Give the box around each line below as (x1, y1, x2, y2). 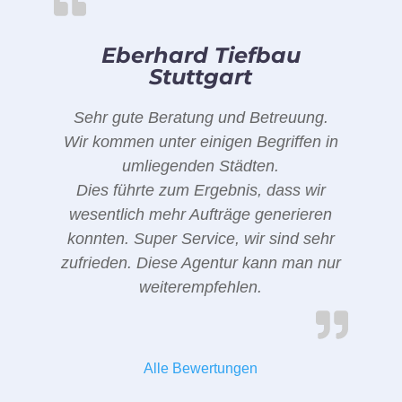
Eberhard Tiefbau (100, 41, 301, 68)
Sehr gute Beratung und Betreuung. (73, 108, 328, 127)
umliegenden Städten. (122, 156, 280, 175)
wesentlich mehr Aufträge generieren (69, 205, 333, 223)
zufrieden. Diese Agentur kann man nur (60, 253, 341, 272)
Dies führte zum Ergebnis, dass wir (75, 180, 326, 199)
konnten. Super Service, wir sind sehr (66, 229, 335, 248)
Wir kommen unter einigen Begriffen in (63, 132, 338, 151)
